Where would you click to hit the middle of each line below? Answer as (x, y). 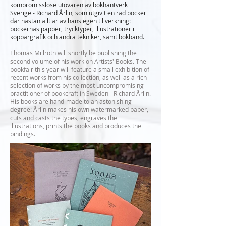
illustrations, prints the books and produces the (76, 126)
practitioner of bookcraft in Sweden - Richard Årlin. (80, 93)
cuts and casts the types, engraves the (64, 118)
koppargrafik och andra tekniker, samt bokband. (77, 37)
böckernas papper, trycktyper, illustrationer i (72, 29)
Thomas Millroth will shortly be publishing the (73, 53)
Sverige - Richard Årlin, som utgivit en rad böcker (78, 13)
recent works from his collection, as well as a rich (78, 77)
